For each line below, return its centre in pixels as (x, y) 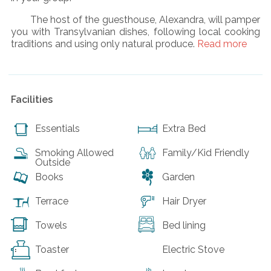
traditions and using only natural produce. (103, 44)
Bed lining (184, 225)
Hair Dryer (184, 201)
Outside (52, 162)
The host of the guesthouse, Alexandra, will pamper (145, 19)
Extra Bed (184, 128)
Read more (222, 44)
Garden (179, 177)
